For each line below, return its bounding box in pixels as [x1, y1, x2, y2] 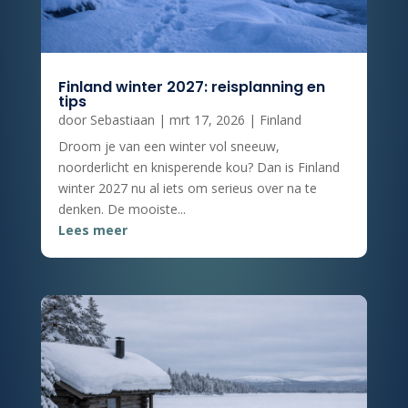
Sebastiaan [89, 111, 155, 129]
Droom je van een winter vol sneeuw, [57, 138, 280, 156]
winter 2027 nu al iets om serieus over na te [57, 179, 317, 198]
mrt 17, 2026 [168, 111, 245, 129]
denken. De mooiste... [57, 200, 186, 219]
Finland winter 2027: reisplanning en [57, 76, 325, 98]
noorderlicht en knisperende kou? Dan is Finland [57, 158, 340, 177]
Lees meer [57, 221, 127, 240]
